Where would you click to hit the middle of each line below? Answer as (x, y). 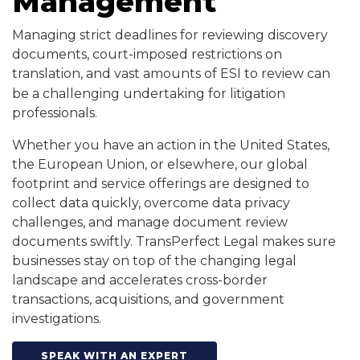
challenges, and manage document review (150, 222)
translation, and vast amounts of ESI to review (158, 74)
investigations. (58, 319)
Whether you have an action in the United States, (171, 145)
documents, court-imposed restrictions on (147, 54)
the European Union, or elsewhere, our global (160, 164)
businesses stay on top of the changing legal (154, 261)
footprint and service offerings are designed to (161, 184)
